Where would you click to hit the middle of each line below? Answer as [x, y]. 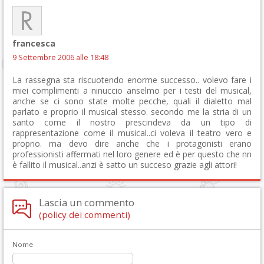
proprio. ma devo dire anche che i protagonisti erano [132, 144]
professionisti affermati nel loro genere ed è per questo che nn [132, 154]
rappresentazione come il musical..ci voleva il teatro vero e [132, 133]
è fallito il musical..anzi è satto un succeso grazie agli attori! [125, 165]
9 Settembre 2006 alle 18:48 [60, 58]
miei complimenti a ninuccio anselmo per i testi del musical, [132, 91]
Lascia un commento [87, 203]
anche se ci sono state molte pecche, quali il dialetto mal [132, 101]
